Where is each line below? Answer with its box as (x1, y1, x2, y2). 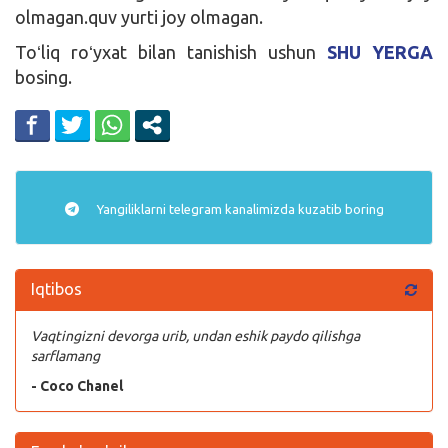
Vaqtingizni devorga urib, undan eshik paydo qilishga (31, 328, 360, 344)
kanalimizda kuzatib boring (221, 202, 384, 216)
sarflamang (31, 348, 100, 364)
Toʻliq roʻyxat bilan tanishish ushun (15, 42, 327, 62)
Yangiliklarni (93, 202, 169, 216)
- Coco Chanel (31, 378, 123, 394)
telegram (168, 202, 222, 216)
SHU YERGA (327, 42, 433, 62)
